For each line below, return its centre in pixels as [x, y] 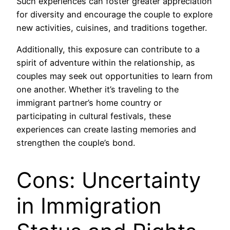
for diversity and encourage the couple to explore [114, 14]
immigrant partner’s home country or [89, 102]
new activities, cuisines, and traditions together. [112, 27]
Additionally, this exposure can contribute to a [108, 49]
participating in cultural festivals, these [94, 116]
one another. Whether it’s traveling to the [98, 89]
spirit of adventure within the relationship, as [106, 62]
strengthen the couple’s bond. [76, 142]
